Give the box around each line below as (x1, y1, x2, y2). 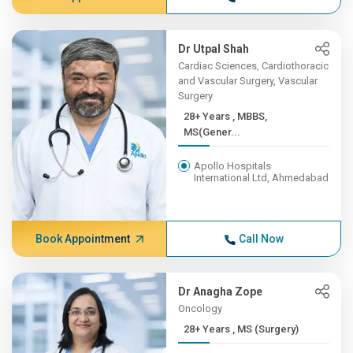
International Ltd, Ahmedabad (194, 172, 329, 184)
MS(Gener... (184, 126, 241, 138)
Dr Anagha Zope (178, 285, 263, 298)
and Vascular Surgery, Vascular (178, 75, 318, 87)
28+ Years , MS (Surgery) (232, 323, 299, 335)
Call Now (238, 232, 284, 245)
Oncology (178, 303, 223, 314)
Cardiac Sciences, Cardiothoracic (178, 60, 329, 72)
